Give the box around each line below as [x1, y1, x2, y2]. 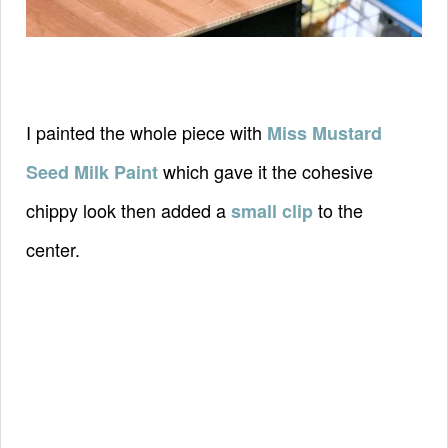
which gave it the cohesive [158, 157, 373, 184]
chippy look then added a [26, 196, 231, 223]
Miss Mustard [267, 119, 382, 146]
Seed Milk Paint [26, 158, 158, 185]
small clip [231, 197, 313, 224]
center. [26, 235, 85, 262]
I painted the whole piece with [26, 118, 267, 145]
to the [313, 196, 363, 223]
